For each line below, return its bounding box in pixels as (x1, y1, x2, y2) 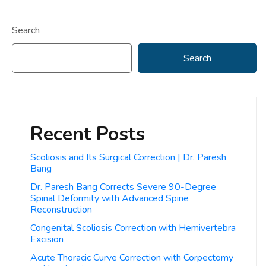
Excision (30, 233, 64, 246)
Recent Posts (30, 121, 145, 147)
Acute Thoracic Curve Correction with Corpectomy (30, 251, 233, 264)
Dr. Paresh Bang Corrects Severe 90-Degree (30, 180, 216, 194)
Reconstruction (30, 203, 92, 216)
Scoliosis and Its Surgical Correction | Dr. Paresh (30, 151, 226, 164)
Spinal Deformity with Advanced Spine (30, 192, 189, 205)
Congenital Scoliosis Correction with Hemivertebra (30, 221, 236, 235)
